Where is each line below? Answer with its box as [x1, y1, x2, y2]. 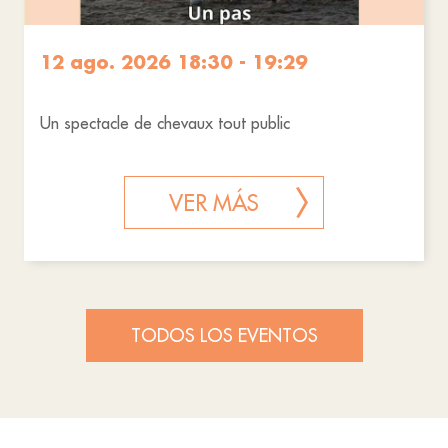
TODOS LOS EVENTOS [130, 324, 318, 348]
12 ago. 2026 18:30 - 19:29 [40, 50, 308, 75]
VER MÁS [169, 189, 259, 218]
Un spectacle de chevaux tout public [40, 112, 290, 134]
